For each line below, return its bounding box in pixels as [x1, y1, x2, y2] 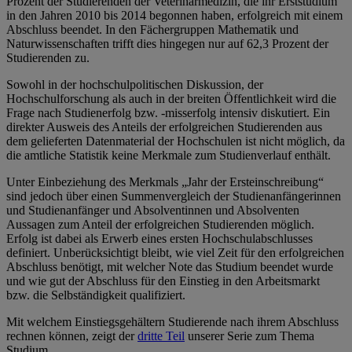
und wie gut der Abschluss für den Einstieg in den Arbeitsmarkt [6, 274, 320, 288]
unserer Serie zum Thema [185, 329, 314, 343]
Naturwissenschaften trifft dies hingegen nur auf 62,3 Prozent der [6, 37, 328, 51]
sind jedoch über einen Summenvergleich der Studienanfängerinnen [6, 189, 341, 203]
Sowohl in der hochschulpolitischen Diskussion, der [6, 78, 263, 92]
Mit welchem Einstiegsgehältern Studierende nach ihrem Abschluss [6, 315, 339, 329]
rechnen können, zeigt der [6, 329, 137, 343]
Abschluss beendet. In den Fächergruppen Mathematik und [6, 23, 299, 37]
